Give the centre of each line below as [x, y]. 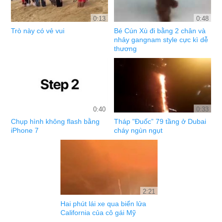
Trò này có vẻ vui [38, 30]
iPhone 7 [25, 131]
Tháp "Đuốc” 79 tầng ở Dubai [160, 122]
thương [126, 48]
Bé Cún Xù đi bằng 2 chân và [160, 30]
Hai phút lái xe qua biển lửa [103, 203]
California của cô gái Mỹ [98, 212]
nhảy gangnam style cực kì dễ [161, 39]
